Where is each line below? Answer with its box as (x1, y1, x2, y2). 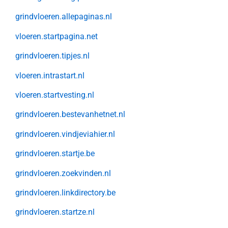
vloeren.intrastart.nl (15, 70, 84, 80)
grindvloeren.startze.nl (15, 207, 95, 217)
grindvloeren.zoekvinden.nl (15, 168, 111, 178)
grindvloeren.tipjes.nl (15, 51, 90, 61)
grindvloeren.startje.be (15, 149, 95, 159)
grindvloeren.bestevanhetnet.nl (15, 109, 125, 120)
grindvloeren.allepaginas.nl (15, 12, 112, 22)
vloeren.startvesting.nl (15, 90, 94, 100)
